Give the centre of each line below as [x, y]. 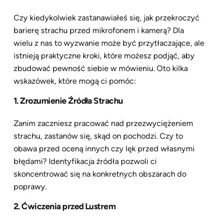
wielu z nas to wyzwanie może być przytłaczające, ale [109, 43]
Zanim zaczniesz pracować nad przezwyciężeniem [103, 123]
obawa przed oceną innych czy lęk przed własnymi [104, 148]
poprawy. [30, 186]
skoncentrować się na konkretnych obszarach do [100, 174]
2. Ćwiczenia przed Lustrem [65, 206]
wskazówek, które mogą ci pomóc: [75, 81]
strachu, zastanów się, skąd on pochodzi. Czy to [98, 136]
